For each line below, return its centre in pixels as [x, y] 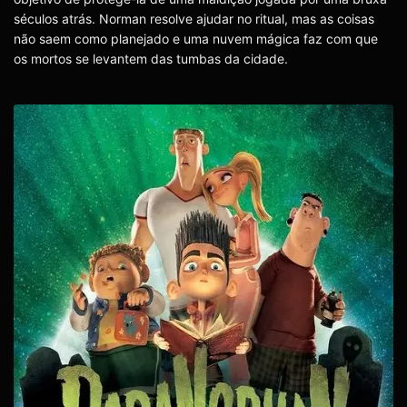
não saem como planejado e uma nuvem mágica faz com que [196, 39]
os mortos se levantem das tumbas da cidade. [151, 59]
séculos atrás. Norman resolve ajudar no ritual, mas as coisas [194, 19]
